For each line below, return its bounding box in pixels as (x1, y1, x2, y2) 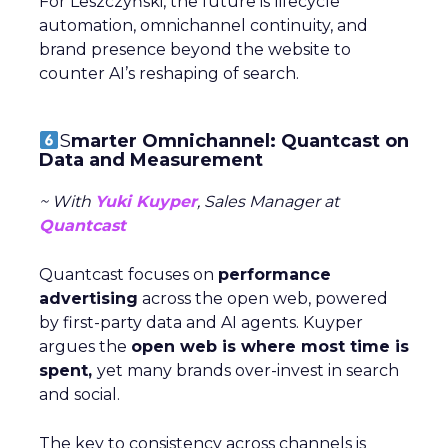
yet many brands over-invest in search (97, 361, 399, 380)
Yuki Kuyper (95, 192, 197, 211)
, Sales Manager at (197, 192, 339, 211)
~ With (39, 192, 95, 211)
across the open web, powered (138, 289, 388, 308)
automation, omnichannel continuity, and (39, 16, 368, 35)
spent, (39, 361, 97, 380)
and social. (39, 385, 120, 404)
